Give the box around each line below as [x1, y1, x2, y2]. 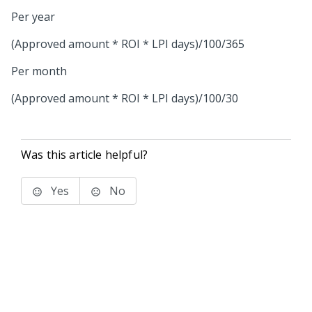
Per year [11, 9, 55, 24]
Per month [11, 63, 67, 79]
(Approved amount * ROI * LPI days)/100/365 [11, 36, 244, 52]
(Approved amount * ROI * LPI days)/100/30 [11, 91, 238, 106]
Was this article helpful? [21, 147, 148, 162]
